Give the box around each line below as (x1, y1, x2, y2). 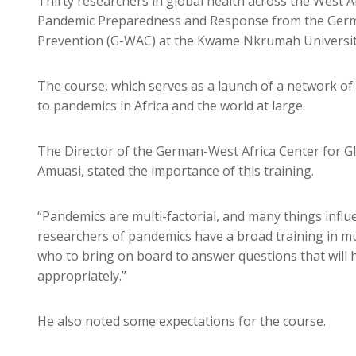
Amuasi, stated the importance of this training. (37, 162, 314, 180)
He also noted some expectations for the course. (37, 312, 326, 331)
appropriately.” (37, 267, 126, 285)
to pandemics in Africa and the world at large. (37, 97, 305, 115)
